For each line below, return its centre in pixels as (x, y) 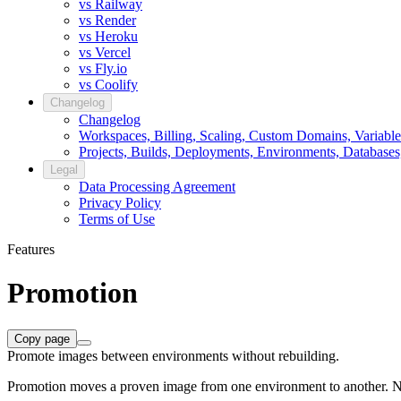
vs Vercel (105, 52)
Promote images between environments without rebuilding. (173, 355)
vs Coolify (108, 85)
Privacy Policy (120, 203)
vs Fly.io (103, 68)
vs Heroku (108, 36)
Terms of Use (117, 219)
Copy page (42, 338)
